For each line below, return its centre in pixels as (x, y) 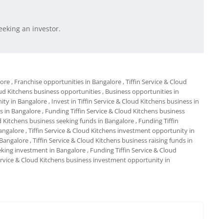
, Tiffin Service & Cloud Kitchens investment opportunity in (110, 131)
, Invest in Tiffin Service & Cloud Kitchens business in (124, 101)
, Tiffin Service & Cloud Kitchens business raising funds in (111, 141)
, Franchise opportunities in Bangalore (66, 82)
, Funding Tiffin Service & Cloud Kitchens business (113, 111)
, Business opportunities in (141, 92)
